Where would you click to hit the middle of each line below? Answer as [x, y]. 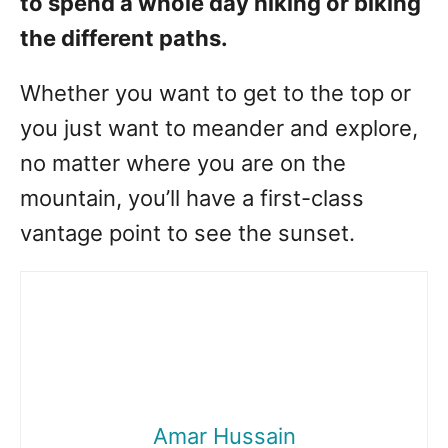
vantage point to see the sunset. [187, 233]
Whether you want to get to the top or [215, 93]
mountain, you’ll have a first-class [192, 198]
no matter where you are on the [183, 163]
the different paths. [124, 38]
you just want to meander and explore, [219, 128]
